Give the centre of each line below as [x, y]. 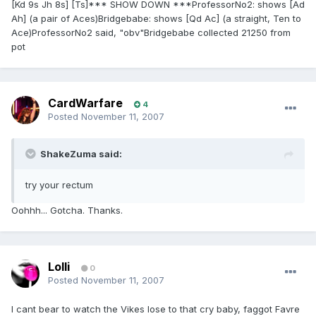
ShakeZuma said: [81, 154]
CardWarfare [85, 103]
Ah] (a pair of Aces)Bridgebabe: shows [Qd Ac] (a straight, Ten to [156, 19]
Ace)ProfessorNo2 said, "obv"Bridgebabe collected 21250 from [151, 33]
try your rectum [59, 185]
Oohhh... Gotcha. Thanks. [67, 211]
